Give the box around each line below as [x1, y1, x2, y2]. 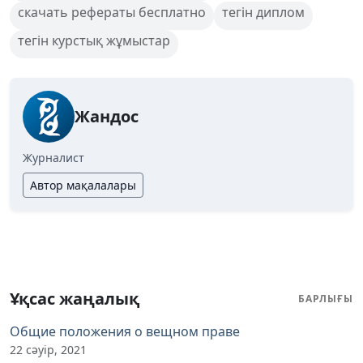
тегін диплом [222, 2, 305, 21]
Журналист [23, 149, 84, 165]
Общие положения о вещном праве [10, 322, 240, 340]
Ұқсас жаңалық [10, 287, 139, 310]
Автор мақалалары [30, 177, 136, 193]
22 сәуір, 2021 [10, 341, 87, 357]
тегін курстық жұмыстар [18, 31, 170, 49]
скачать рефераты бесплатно [18, 2, 206, 21]
